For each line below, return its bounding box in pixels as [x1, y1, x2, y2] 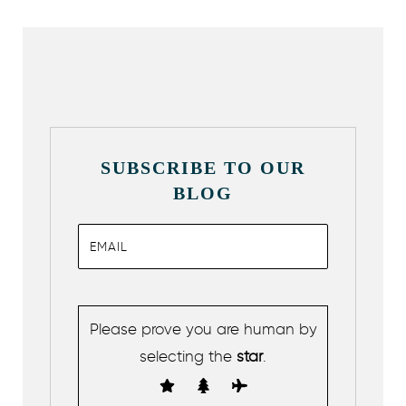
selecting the [140, 347, 232, 366]
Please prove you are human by [89, 320, 317, 339]
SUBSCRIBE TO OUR [101, 158, 305, 179]
